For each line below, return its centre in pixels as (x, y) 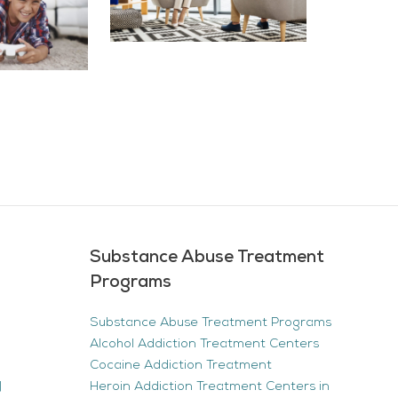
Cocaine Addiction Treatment (181, 365)
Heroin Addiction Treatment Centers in (210, 386)
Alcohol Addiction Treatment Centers (204, 344)
